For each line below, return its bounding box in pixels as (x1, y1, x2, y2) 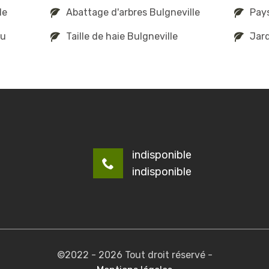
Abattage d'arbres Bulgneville (66, 7, 201, 18)
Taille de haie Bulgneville (66, 31, 178, 42)
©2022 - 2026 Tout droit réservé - (56, 249, 213, 261)
